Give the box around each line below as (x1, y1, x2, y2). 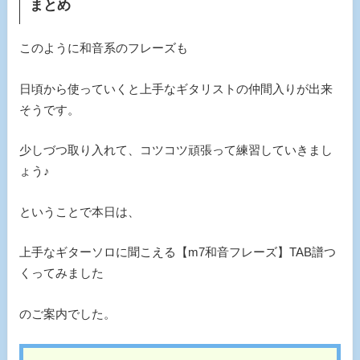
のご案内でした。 (18, 306, 116, 321)
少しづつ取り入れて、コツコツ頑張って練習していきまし (18, 143, 333, 157)
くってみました (18, 266, 104, 280)
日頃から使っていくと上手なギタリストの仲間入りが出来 (18, 81, 333, 96)
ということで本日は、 (18, 204, 140, 219)
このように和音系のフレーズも (18, 41, 188, 55)
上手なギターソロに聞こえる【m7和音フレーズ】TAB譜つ (18, 245, 336, 260)
